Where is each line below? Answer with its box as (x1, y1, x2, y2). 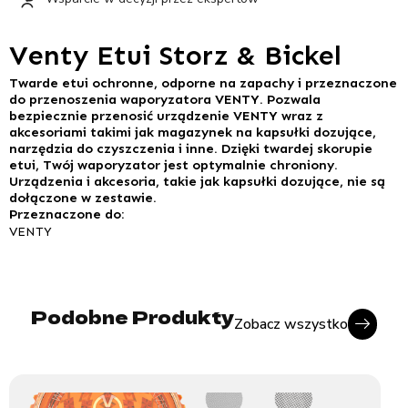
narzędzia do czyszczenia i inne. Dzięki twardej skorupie (9, 139, 372, 157)
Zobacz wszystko (234, 313, 348, 334)
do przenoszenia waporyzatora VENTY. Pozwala (9, 90, 321, 107)
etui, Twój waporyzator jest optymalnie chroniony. (9, 156, 338, 173)
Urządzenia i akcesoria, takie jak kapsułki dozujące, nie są (9, 172, 385, 189)
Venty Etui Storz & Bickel (9, 38, 342, 72)
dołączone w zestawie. (9, 189, 157, 206)
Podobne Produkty (31, 303, 234, 330)
